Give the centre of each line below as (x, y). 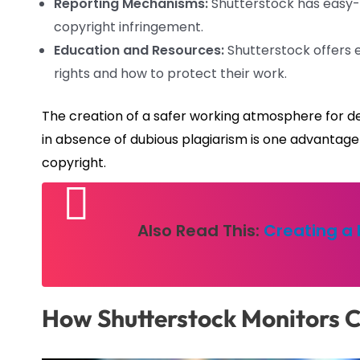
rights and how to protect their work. (170, 73)
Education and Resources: (139, 50)
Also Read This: (200, 230)
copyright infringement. (129, 27)
